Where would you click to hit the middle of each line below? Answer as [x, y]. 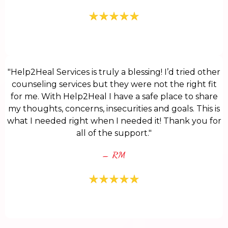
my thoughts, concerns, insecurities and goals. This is [114, 109]
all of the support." [114, 133]
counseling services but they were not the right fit [114, 84]
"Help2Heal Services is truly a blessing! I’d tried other [114, 72]
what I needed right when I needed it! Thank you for [114, 121]
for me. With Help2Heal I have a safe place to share [114, 97]
